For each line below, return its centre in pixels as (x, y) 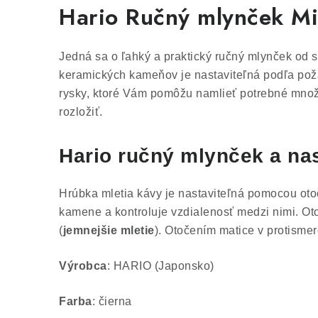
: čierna (112, 301)
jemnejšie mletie (109, 230)
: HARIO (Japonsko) (160, 266)
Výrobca (83, 266)
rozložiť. (81, 112)
